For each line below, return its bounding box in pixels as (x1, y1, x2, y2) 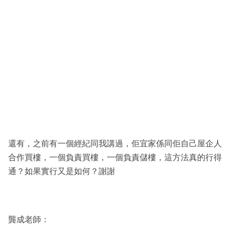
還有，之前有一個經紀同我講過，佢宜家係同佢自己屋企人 (8, 139, 222, 148)
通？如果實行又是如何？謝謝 (8, 166, 115, 176)
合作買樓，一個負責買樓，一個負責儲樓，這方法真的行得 (8, 152, 222, 162)
